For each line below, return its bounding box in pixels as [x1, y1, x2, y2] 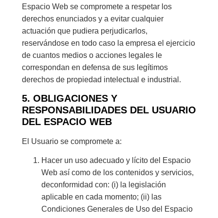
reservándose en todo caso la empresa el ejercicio [21, 38, 195, 47]
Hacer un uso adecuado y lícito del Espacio [41, 156, 191, 165]
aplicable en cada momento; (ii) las [41, 193, 162, 201]
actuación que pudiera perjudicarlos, [21, 26, 147, 35]
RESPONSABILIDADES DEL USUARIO [21, 104, 196, 115]
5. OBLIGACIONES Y [21, 92, 117, 104]
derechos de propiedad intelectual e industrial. [21, 75, 181, 84]
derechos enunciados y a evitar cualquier [21, 14, 163, 23]
